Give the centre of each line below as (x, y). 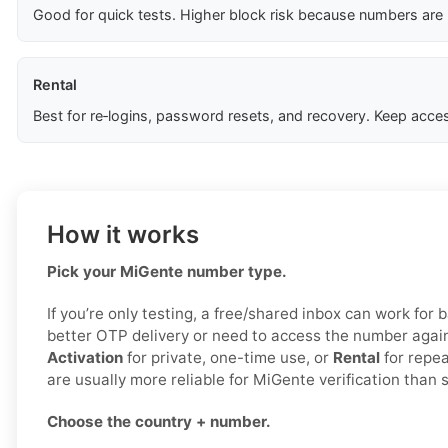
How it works (123, 235)
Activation (85, 358)
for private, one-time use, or (228, 358)
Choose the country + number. (159, 422)
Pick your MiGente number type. (167, 272)
